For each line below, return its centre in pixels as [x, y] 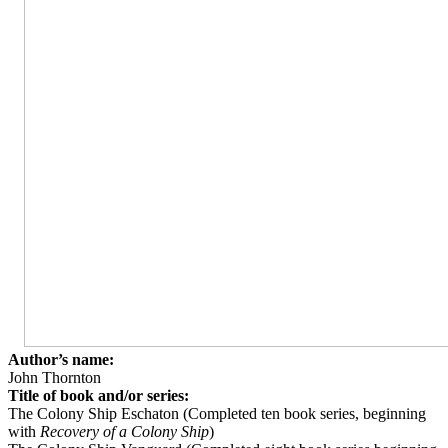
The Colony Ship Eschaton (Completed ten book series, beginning [217, 413]
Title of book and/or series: [98, 395]
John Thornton [54, 377]
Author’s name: [61, 359]
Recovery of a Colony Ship [124, 431]
